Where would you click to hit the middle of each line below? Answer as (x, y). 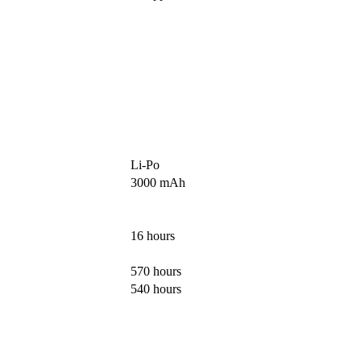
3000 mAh (158, 183)
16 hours (153, 236)
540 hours (156, 289)
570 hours (156, 272)
